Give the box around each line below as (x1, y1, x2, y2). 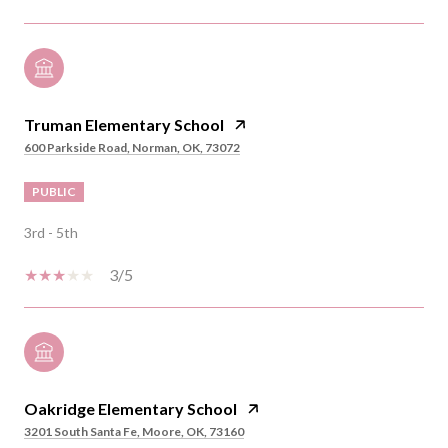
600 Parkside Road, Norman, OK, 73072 (24, 139, 240, 155)
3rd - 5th (24, 223, 78, 241)
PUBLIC (32, 183, 76, 199)
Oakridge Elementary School (24, 398, 237, 418)
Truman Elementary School (24, 114, 224, 134)
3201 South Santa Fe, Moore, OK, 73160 (24, 423, 244, 439)
